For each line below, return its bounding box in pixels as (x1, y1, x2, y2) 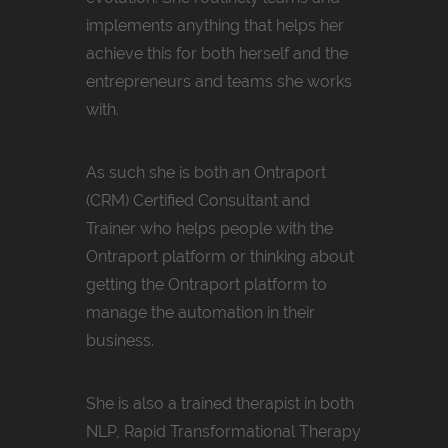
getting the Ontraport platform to (86, 274, 327, 294)
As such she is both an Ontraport (86, 162, 326, 182)
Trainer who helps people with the (86, 218, 333, 238)
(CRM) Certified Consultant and (86, 190, 310, 210)
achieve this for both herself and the (86, 43, 348, 63)
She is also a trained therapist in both (86, 393, 354, 413)
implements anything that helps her (86, 15, 344, 35)
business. (86, 330, 154, 350)
